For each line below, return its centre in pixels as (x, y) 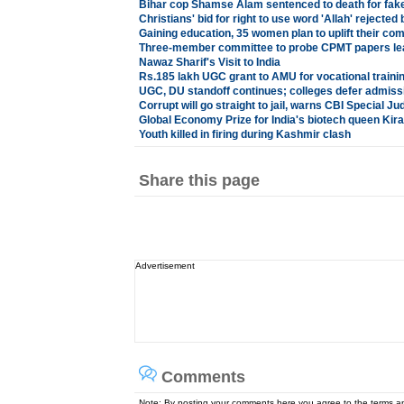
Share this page (199, 180)
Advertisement (165, 266)
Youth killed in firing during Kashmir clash (244, 134)
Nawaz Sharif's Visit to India (209, 62)
